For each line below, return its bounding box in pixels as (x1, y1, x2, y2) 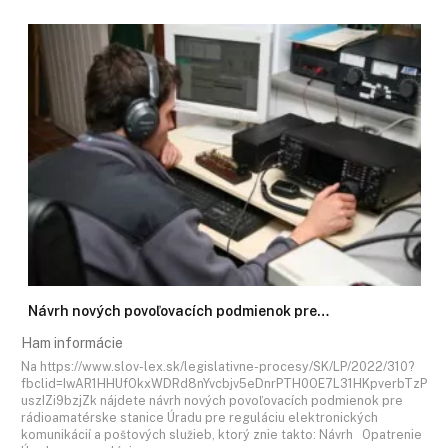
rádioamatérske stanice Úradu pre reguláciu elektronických (21, 409, 378, 425)
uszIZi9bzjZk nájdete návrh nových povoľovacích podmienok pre (21, 392, 403, 408)
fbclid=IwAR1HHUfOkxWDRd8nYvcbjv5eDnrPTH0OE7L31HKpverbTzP (21, 375, 427, 391)
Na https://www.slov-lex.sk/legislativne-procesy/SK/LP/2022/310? (21, 358, 414, 374)
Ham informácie (21, 335, 123, 352)
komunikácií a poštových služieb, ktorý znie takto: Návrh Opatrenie (21, 426, 422, 442)
